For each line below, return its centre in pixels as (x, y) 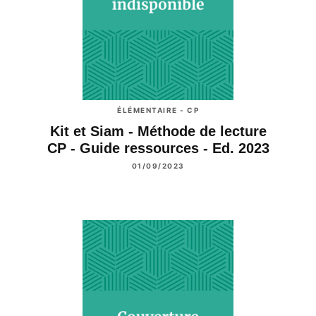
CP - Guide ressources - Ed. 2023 (158, 148)
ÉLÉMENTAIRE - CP (158, 110)
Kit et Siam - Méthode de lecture (158, 132)
